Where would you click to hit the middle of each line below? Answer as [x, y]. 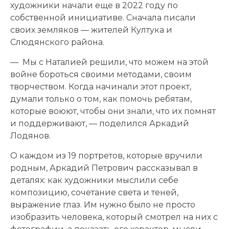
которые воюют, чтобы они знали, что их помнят [113, 111]
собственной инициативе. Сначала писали [103, 17]
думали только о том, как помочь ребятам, [101, 99]
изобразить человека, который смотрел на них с [114, 217]
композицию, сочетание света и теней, [94, 192]
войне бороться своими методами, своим [101, 74]
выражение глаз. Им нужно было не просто [103, 204]
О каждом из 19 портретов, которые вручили [106, 155]
